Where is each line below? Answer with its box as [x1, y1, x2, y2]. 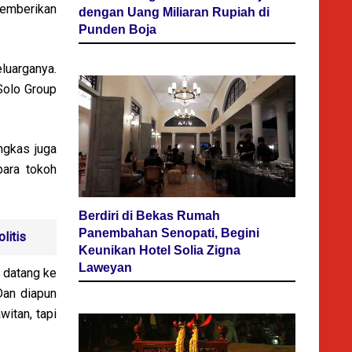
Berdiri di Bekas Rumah [79, 209, 220, 223]
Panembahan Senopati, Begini [79, 226, 259, 240]
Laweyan [79, 261, 132, 275]
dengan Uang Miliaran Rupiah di [79, 5, 269, 19]
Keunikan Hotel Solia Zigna [79, 244, 240, 258]
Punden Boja [79, 22, 156, 36]
